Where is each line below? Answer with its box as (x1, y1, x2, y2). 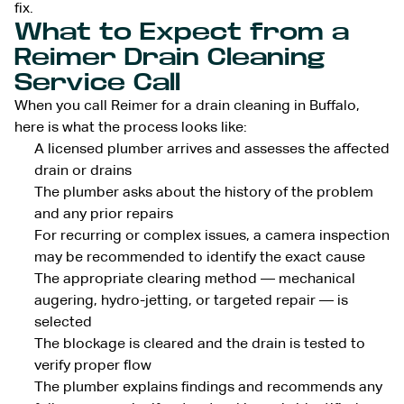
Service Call (14, 69, 180, 96)
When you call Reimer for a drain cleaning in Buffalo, (14, 98, 360, 114)
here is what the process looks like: (14, 120, 247, 135)
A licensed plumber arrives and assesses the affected (34, 142, 390, 157)
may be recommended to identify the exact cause (34, 250, 365, 265)
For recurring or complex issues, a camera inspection (34, 228, 390, 243)
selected (34, 315, 92, 330)
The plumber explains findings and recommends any (34, 380, 382, 395)
